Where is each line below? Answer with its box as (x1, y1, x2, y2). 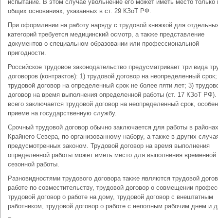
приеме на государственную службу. (8, 109, 117, 117)
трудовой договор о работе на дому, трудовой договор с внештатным (8, 193, 213, 200)
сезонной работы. (8, 161, 59, 168)
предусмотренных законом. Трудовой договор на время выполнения (8, 142, 210, 149)
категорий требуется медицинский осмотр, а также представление (8, 31, 204, 38)
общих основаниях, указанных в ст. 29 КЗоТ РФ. (8, 7, 151, 15)
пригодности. (8, 49, 46, 56)
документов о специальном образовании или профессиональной (8, 40, 199, 47)
